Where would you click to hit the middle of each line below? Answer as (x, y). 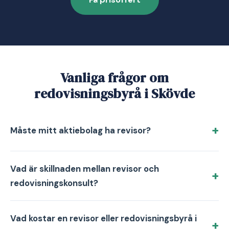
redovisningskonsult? (54, 183)
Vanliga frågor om (114, 78)
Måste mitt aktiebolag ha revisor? (81, 130)
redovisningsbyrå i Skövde (114, 94)
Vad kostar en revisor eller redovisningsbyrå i (104, 218)
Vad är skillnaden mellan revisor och (85, 169)
